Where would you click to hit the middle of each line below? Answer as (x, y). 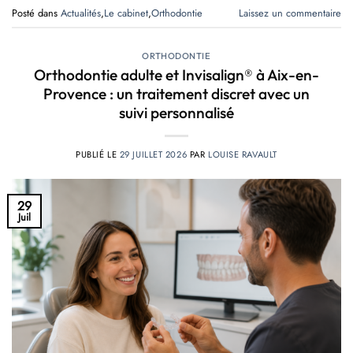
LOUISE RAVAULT (242, 154)
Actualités (81, 13)
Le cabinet (126, 13)
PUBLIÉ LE (98, 154)
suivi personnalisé (176, 112)
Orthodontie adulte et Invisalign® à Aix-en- (176, 74)
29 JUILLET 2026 (153, 154)
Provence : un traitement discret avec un (176, 93)
